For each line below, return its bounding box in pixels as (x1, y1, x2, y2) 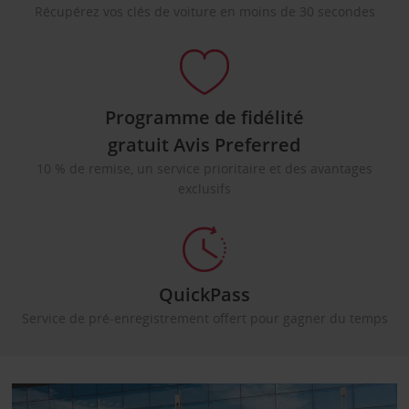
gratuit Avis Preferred (108, 132, 301, 157)
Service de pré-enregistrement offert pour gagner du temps (21, 309, 388, 327)
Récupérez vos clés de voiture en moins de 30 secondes (34, 3, 375, 20)
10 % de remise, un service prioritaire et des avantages (37, 160, 372, 177)
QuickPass (158, 282, 250, 307)
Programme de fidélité (104, 105, 304, 130)
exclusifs (178, 180, 231, 197)
